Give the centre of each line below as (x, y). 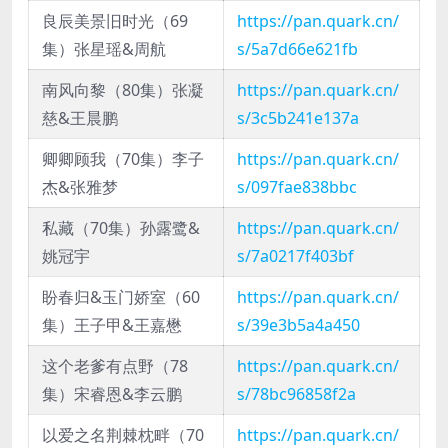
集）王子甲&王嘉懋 (112, 325)
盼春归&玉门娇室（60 (121, 297)
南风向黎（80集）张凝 (123, 90)
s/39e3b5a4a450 (298, 325)
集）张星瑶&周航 (104, 49)
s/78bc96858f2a (296, 394)
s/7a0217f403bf (295, 256)
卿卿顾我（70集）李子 (123, 159)
